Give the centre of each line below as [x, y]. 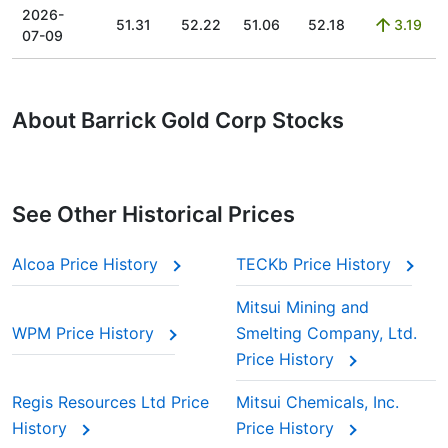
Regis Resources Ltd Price [110, 402]
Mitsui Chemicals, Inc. [317, 402]
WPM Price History [85, 333]
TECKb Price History [316, 264]
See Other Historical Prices [153, 214]
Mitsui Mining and [302, 307]
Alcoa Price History [87, 264]
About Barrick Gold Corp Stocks [178, 120]
